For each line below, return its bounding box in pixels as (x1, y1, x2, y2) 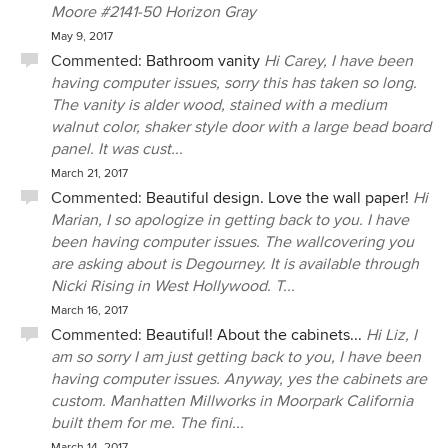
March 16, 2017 (51, 303, 128, 318)
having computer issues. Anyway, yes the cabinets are (51, 369, 427, 389)
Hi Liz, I (366, 325, 417, 345)
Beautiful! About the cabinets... (146, 325, 362, 345)
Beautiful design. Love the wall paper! (146, 188, 409, 208)
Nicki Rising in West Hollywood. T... (51, 276, 295, 296)
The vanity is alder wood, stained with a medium (51, 95, 387, 115)
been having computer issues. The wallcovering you (51, 232, 414, 252)
